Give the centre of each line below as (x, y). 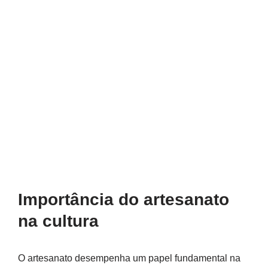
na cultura (58, 221)
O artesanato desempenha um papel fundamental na (129, 258)
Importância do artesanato (124, 200)
